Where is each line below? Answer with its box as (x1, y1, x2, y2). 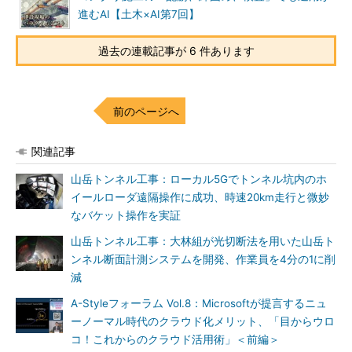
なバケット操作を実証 (71, 209, 181, 222)
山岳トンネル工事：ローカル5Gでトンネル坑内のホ (71, 173, 327, 185)
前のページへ (113, 104, 179, 118)
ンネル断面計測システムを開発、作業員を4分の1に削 (71, 253, 335, 266)
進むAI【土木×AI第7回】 (78, 8, 200, 20)
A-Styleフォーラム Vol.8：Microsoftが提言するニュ (71, 297, 327, 310)
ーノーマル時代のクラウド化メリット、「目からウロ (71, 315, 335, 328)
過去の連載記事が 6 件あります (97, 44, 255, 57)
